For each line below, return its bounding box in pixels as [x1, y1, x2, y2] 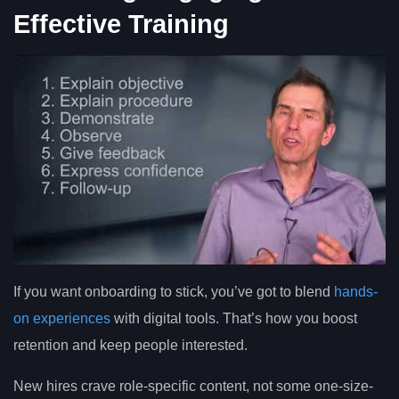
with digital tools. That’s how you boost [110, 311, 357, 327]
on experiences [13, 311, 110, 327]
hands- [334, 284, 378, 300]
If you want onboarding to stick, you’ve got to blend [13, 284, 334, 300]
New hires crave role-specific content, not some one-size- [13, 379, 373, 395]
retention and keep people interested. [13, 338, 248, 354]
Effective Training [13, 10, 229, 39]
